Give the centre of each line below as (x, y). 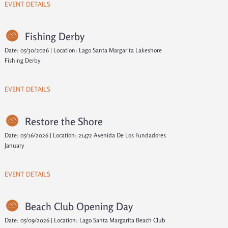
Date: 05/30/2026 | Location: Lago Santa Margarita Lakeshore (83, 50)
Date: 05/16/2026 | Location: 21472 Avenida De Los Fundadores (85, 135)
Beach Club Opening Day (79, 206)
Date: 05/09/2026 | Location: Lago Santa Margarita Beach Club (85, 220)
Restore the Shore (64, 121)
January (14, 145)
